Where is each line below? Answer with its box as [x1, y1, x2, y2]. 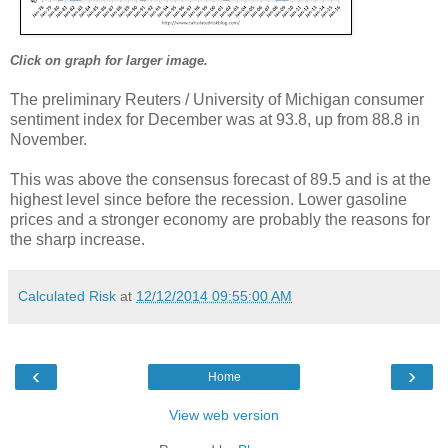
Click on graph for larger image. [10, 52, 208, 68]
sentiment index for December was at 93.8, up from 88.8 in [10, 110, 420, 128]
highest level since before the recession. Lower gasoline [10, 190, 407, 208]
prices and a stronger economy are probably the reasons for [10, 210, 430, 228]
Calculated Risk [18, 287, 116, 304]
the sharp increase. [10, 230, 145, 248]
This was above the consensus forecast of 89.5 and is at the [10, 170, 431, 188]
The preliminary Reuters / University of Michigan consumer [10, 90, 424, 108]
